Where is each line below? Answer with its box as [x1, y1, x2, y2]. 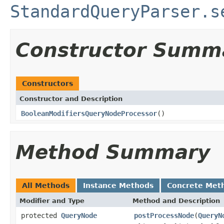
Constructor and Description [19, 94, 122, 102]
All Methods [22, 181, 69, 189]
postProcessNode [134, 211, 194, 219]
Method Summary [15, 140, 210, 163]
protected [21, 211, 61, 219]
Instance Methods [83, 181, 153, 189]
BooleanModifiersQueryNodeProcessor [21, 109, 157, 117]
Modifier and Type [19, 196, 84, 204]
